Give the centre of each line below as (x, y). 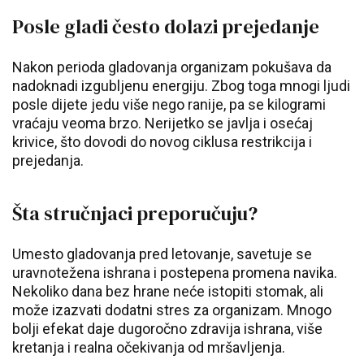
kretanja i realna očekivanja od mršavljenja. (149, 347)
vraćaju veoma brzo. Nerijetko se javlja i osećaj (162, 123)
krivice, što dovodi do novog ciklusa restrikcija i (162, 142)
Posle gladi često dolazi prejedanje (166, 26)
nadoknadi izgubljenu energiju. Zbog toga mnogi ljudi (181, 86)
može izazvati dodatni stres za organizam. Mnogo (172, 310)
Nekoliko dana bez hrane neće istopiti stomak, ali (168, 291)
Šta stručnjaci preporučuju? (135, 213)
